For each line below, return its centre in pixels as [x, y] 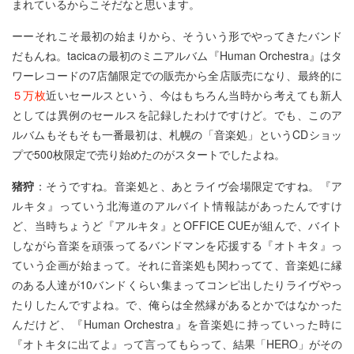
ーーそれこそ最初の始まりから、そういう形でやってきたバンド [177, 36]
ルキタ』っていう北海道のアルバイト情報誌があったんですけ [177, 205]
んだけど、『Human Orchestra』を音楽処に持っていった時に [177, 324]
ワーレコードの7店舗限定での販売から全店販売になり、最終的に [177, 75]
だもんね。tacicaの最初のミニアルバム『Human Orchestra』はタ [177, 55]
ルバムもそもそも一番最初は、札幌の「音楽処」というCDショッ [177, 134]
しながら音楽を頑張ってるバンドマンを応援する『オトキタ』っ [177, 245]
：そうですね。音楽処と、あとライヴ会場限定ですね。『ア [188, 186]
